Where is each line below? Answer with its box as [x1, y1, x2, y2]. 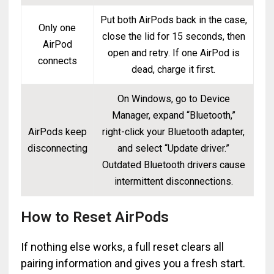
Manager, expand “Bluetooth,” [111, 109, 235, 121]
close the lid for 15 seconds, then [102, 31, 245, 42]
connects [37, 55, 77, 67]
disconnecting [27, 143, 87, 154]
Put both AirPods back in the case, [100, 14, 247, 26]
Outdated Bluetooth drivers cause [102, 159, 245, 171]
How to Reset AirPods [20, 209, 169, 226]
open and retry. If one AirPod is [107, 47, 240, 59]
